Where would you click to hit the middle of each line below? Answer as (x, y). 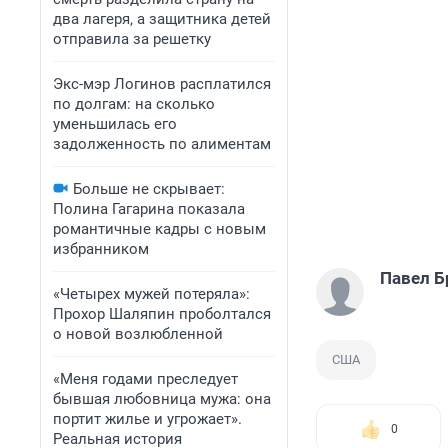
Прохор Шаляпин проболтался (162, 314)
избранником (101, 249)
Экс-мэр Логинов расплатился (162, 84)
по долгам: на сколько (134, 104)
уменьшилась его (115, 124)
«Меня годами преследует (145, 379)
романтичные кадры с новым (159, 229)
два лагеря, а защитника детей (162, 19)
